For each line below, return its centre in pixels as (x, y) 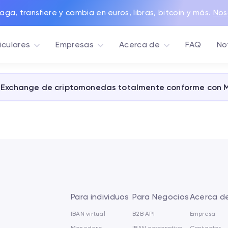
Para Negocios (161, 197)
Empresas (75, 44)
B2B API (144, 214)
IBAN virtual (88, 214)
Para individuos (100, 197)
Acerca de (139, 44)
